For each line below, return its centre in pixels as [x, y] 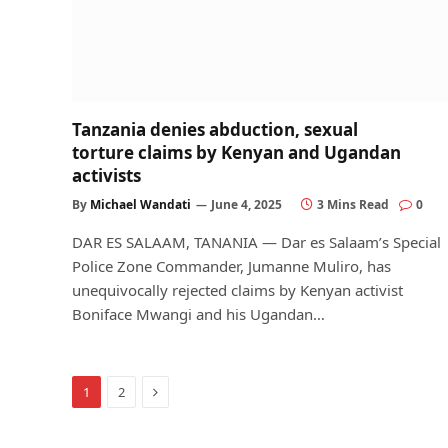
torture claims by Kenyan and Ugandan [236, 152]
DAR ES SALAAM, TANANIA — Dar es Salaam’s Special [256, 241]
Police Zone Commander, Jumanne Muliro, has [231, 265]
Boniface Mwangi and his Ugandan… [198, 313]
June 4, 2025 [246, 204]
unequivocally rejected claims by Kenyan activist [237, 289]
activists [106, 175]
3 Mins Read [353, 204]
